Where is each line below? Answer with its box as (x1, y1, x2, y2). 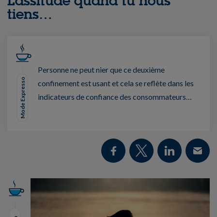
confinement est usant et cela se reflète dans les (38, 78, 194, 88)
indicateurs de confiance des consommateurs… (38, 92, 192, 102)
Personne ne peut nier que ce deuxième (38, 65, 165, 75)
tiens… (7, 5, 52, 23)
